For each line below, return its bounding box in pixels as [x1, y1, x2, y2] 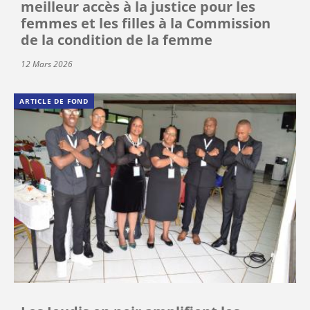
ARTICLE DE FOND [19, 96, 89, 107]
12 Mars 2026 [21, 58, 73, 71]
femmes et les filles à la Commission [21, 14, 271, 33]
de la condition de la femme [21, 30, 212, 50]
